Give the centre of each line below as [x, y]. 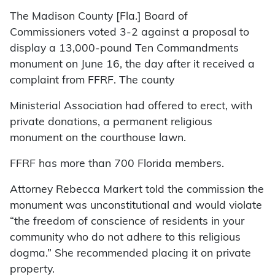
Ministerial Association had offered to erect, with [131, 107]
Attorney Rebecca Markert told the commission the [137, 190]
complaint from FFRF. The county [92, 81]
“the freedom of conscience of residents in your [127, 222]
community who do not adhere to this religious [125, 238]
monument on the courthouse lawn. [106, 139]
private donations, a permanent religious [111, 123]
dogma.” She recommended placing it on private [130, 254]
